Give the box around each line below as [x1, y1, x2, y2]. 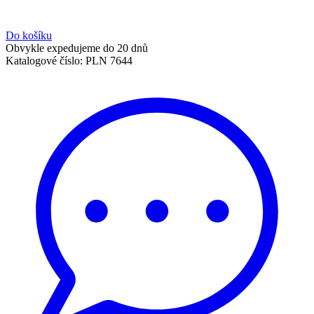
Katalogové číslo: [6, 54, 83, 67]
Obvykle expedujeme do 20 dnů [6, 41, 148, 54]
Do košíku [6, 29, 52, 41]
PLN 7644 [86, 54, 132, 67]
